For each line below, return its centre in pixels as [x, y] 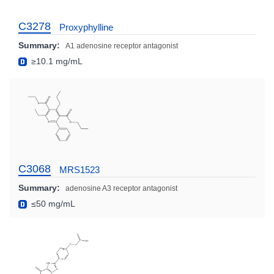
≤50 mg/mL [52, 203]
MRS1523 [80, 169]
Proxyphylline [86, 27]
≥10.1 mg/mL [56, 61]
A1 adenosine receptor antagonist [122, 46]
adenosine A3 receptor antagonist [121, 188]
